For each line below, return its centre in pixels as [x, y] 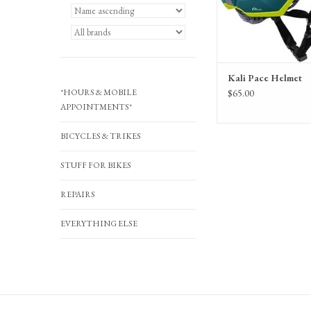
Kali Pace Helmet [265, 78]
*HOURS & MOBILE [99, 92]
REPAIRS [78, 194]
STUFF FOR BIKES [96, 165]
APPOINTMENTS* [96, 107]
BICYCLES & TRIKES [101, 136]
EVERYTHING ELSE [99, 224]
